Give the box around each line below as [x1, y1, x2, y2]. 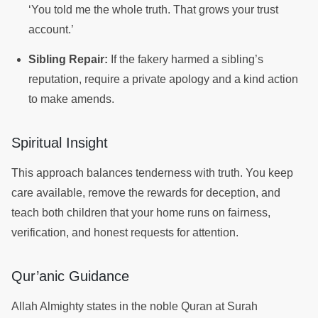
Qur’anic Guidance [11, 268, 133, 284]
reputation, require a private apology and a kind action [28, 72, 298, 85]
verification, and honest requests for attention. [11, 226, 241, 238]
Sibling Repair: [28, 53, 108, 65]
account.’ [28, 23, 77, 35]
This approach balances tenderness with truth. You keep [11, 166, 293, 179]
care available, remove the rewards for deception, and [11, 186, 280, 199]
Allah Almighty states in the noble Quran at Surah [11, 300, 258, 312]
